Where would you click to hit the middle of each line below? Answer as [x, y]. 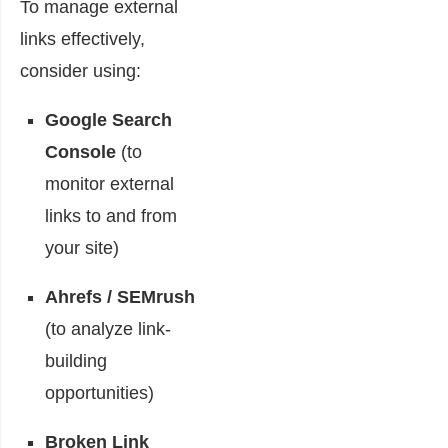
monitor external [109, 184]
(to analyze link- [108, 329]
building [76, 361]
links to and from [111, 216]
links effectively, [82, 39]
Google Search [108, 120]
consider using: [80, 71]
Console [80, 152]
